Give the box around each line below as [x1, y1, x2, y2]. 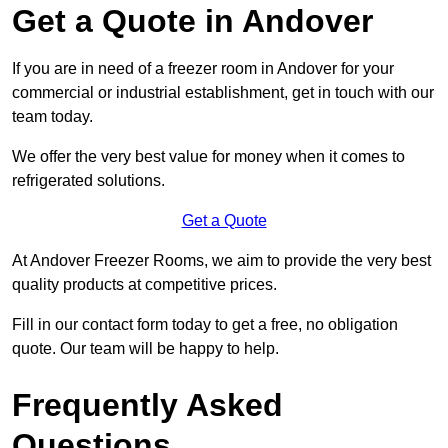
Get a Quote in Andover [12, 3, 373, 40]
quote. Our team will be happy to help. [12, 340, 279, 358]
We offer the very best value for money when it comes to [12, 148, 405, 166]
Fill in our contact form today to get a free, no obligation [12, 316, 398, 334]
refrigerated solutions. [12, 172, 165, 190]
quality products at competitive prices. [12, 276, 277, 294]
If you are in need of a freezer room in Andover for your [12, 60, 394, 78]
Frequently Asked [12, 387, 283, 424]
